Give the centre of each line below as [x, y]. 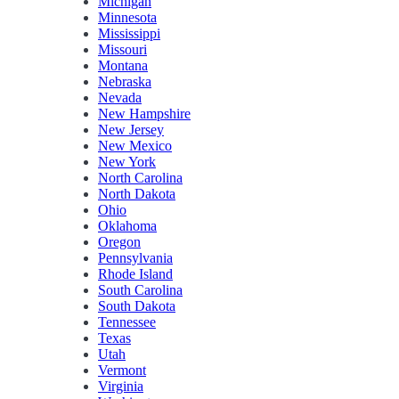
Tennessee [127, 322]
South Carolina [140, 290]
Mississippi [129, 34]
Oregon [119, 242]
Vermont [122, 370]
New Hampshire [144, 114]
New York [127, 162]
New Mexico [135, 146]
